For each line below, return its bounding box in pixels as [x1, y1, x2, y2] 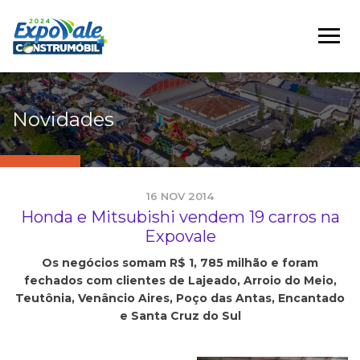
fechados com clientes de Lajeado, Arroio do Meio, [23, 273, 337, 288]
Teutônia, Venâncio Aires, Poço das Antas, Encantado [15, 291, 345, 305]
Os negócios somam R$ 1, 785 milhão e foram [42, 256, 318, 270]
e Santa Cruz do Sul [119, 309, 241, 323]
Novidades [12, 108, 114, 131]
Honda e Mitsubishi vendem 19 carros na [20, 207, 340, 227]
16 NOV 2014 [146, 190, 214, 202]
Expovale [144, 227, 216, 246]
